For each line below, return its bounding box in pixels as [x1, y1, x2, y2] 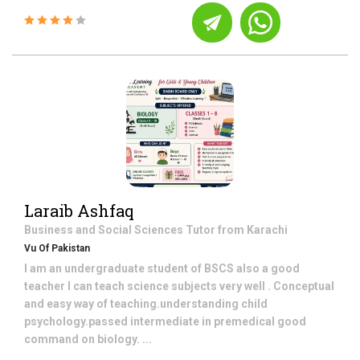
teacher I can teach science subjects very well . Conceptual [24, 280, 334, 292]
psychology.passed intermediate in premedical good [24, 315, 306, 328]
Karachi [247, 223, 288, 236]
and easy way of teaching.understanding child [24, 297, 268, 310]
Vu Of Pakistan [24, 243, 90, 254]
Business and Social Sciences [24, 223, 186, 236]
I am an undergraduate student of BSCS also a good [24, 262, 300, 275]
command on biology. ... [24, 333, 152, 346]
